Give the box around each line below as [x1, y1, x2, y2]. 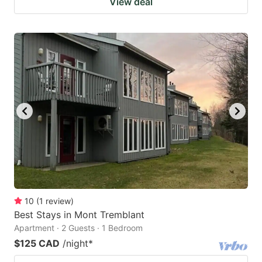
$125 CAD [14, 237, 60, 250]
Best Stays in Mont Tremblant [14, 209, 144, 221]
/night [63, 237, 88, 250]
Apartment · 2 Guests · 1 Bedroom [14, 223, 143, 233]
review [46, 196, 71, 206]
